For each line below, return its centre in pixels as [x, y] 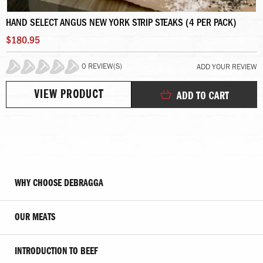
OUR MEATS [35, 217]
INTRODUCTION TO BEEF [56, 251]
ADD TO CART [203, 97]
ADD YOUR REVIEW [227, 66]
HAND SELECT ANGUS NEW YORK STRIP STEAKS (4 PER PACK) [121, 22]
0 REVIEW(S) [102, 66]
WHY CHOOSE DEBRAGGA [59, 183]
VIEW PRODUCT [69, 96]
